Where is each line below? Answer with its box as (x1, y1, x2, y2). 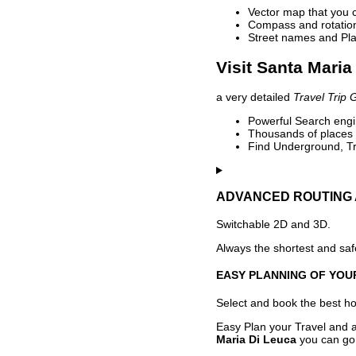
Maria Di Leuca (216, 333, 296, 346)
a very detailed (216, 91, 293, 104)
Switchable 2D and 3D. (216, 217, 331, 230)
